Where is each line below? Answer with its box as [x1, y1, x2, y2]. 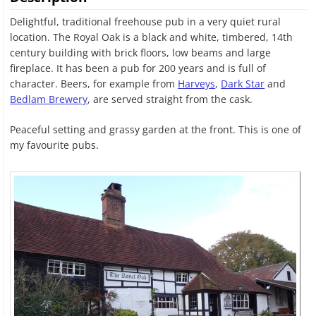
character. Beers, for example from [10, 76, 178, 90]
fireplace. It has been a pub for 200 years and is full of [10, 61, 267, 75]
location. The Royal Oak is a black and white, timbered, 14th [10, 30, 293, 44]
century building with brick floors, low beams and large [10, 45, 272, 59]
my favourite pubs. [10, 138, 99, 152]
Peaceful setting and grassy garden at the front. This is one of [10, 122, 302, 136]
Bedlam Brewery [10, 92, 88, 106]
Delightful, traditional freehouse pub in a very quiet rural [10, 14, 281, 28]
